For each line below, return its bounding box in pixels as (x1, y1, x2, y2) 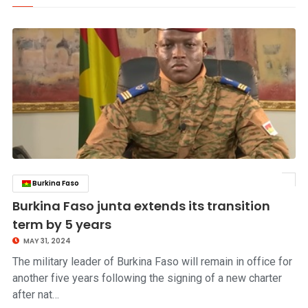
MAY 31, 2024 (21, 236, 71, 246)
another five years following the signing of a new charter (12, 272, 282, 285)
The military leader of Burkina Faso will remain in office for (12, 255, 292, 268)
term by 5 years (12, 216, 111, 233)
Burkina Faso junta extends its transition (12, 197, 270, 214)
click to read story (221, 178, 287, 188)
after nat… (12, 288, 59, 301)
